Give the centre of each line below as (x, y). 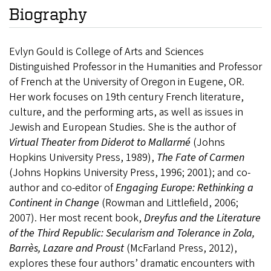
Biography (48, 14)
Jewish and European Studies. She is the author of (122, 127)
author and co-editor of (62, 188)
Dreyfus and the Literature (202, 218)
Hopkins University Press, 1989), (83, 157)
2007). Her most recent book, (77, 218)
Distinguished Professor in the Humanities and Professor (135, 67)
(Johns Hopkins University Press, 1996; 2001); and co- (130, 172)
